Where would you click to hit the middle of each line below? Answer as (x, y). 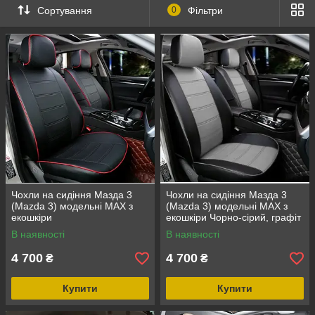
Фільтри (205, 10)
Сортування (65, 10)
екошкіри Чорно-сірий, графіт (233, 218)
